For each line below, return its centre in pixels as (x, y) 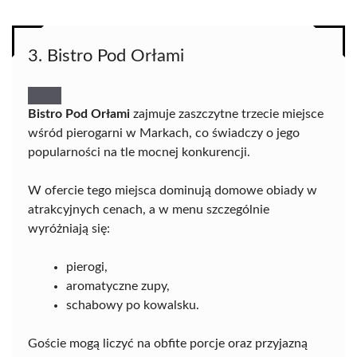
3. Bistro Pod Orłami (106, 55)
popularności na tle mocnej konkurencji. (139, 152)
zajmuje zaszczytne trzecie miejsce (227, 114)
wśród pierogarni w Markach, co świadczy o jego (164, 133)
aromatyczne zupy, (118, 286)
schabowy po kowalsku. (133, 305)
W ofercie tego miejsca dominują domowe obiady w (173, 190)
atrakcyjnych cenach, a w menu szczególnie (149, 209)
